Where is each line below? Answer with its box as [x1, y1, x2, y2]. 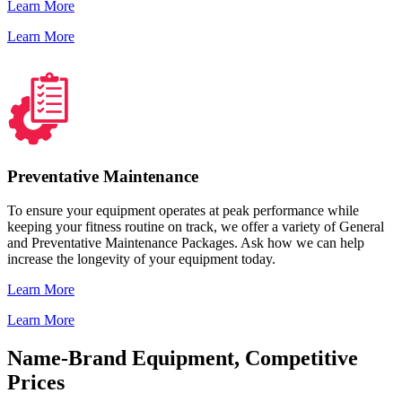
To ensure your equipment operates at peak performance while [7, 203, 359, 219]
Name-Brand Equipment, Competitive [7, 346, 358, 371]
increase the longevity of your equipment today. [7, 251, 275, 267]
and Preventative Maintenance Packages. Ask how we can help [7, 235, 364, 251]
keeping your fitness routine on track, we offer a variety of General [7, 219, 384, 235]
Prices [7, 371, 65, 395]
